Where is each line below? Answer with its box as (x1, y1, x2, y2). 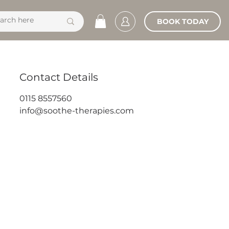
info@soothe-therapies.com (19, 106, 134, 116)
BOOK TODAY (156, 16, 209, 26)
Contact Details (19, 71, 98, 83)
